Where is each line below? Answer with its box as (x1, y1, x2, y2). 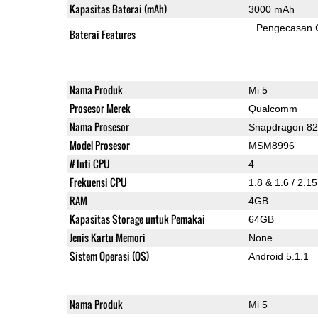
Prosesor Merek (69, 100, 131, 116)
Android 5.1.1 (248, 250, 309, 262)
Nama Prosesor (69, 119, 129, 134)
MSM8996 (248, 139, 295, 151)
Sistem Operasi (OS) (69, 248, 149, 263)
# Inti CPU (69, 155, 110, 171)
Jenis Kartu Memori (69, 229, 146, 245)
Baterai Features (69, 26, 136, 42)
